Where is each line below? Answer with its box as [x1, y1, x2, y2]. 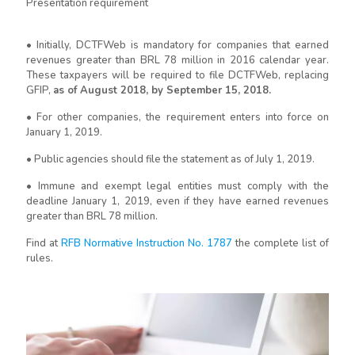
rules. [26, 251, 53, 265]
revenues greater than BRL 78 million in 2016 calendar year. [26, 53, 329, 67]
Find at [26, 236, 61, 250]
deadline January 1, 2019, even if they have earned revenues [26, 194, 329, 208]
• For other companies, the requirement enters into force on [26, 110, 329, 124]
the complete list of [232, 236, 329, 250]
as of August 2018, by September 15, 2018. [53, 83, 271, 97]
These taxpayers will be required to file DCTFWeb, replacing [26, 68, 329, 82]
